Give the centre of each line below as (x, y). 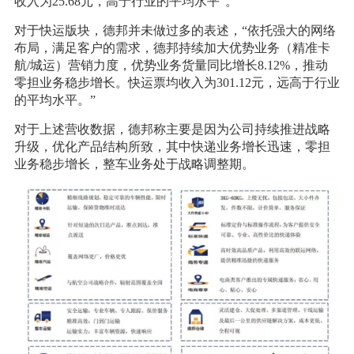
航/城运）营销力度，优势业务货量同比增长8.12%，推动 (171, 65)
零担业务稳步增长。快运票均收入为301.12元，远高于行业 (177, 82)
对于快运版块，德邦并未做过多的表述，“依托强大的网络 (175, 30)
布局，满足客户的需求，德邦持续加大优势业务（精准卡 (172, 47)
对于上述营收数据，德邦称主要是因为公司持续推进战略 (172, 129)
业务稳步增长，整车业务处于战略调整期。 (134, 164)
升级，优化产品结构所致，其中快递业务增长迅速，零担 (172, 146)
